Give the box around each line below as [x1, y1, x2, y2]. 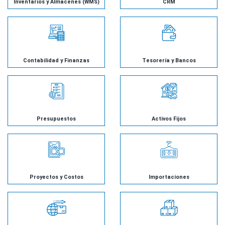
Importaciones [148, 173, 189, 180]
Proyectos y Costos [29, 173, 83, 180]
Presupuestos [37, 115, 76, 122]
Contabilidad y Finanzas [23, 57, 89, 64]
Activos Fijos [152, 115, 186, 122]
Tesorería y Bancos [142, 57, 196, 64]
